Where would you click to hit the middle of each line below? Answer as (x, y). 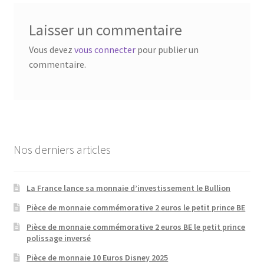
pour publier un (167, 49)
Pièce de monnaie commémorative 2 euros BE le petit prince (136, 227)
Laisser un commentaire (105, 30)
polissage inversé (59, 238)
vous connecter (105, 49)
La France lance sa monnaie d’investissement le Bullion (129, 188)
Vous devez (51, 49)
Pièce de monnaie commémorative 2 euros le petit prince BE (136, 208)
